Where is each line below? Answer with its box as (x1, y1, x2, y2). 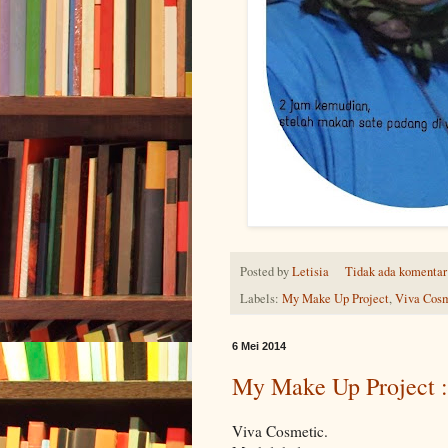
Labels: (240, 290, 282, 308)
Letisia (292, 262, 329, 280)
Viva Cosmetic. (232, 421, 328, 442)
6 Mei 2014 (232, 340, 286, 353)
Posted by (240, 262, 292, 280)
